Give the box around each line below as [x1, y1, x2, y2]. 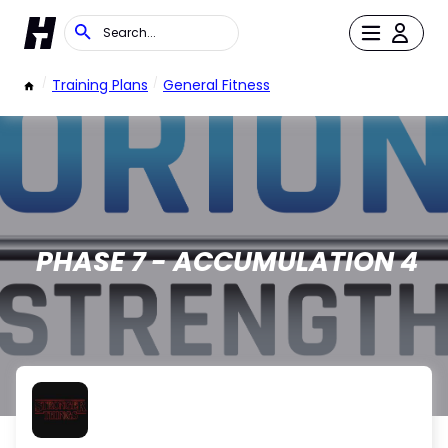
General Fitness [163, 75, 270, 95]
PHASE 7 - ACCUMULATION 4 [35, 243, 418, 280]
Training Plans [52, 75, 148, 95]
